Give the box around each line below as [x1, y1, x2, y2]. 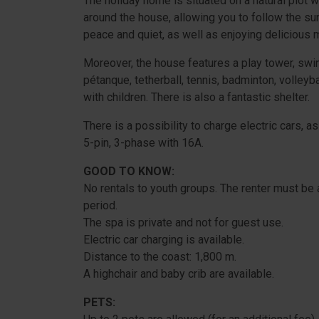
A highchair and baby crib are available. [83, 267, 274, 281]
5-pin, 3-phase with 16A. [83, 136, 204, 150]
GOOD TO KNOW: [83, 164, 174, 178]
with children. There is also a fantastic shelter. [83, 90, 310, 104]
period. [83, 199, 117, 212]
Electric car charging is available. [83, 233, 244, 246]
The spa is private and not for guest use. [83, 216, 283, 229]
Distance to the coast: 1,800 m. [83, 250, 236, 263]
